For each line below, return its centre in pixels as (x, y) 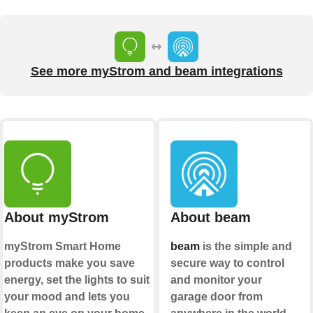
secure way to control (227, 263)
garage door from (216, 297)
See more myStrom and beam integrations (156, 72)
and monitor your (216, 280)
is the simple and (246, 247)
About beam (210, 218)
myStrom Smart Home (63, 247)
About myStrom (57, 218)
